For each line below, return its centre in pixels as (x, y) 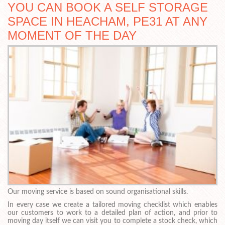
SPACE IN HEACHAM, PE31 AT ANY (107, 22)
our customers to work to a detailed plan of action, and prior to (113, 213)
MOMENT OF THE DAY (72, 36)
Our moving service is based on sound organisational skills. (98, 192)
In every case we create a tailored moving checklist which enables (113, 205)
